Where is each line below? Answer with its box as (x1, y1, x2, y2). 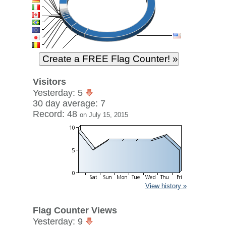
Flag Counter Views (32, 205, 117, 215)
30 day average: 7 (32, 98, 105, 108)
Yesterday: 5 (32, 88, 85, 98)
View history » (145, 182, 187, 190)
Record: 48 (32, 109, 80, 119)
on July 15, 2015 (79, 111, 128, 119)
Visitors (32, 77, 66, 87)
